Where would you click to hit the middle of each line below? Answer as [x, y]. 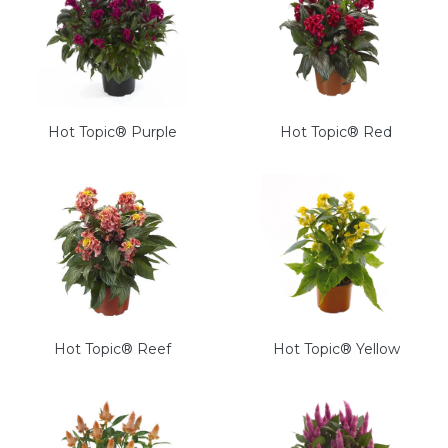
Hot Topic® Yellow [336, 349]
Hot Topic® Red [336, 132]
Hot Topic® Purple [112, 132]
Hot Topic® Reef [112, 349]
